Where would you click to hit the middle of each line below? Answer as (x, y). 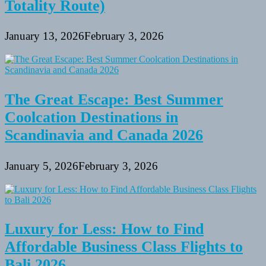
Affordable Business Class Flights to (124, 247)
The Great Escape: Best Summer (114, 99)
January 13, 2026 (45, 36)
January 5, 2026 (42, 166)
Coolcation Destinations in (91, 117)
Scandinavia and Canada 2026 (104, 135)
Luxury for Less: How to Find (104, 229)
